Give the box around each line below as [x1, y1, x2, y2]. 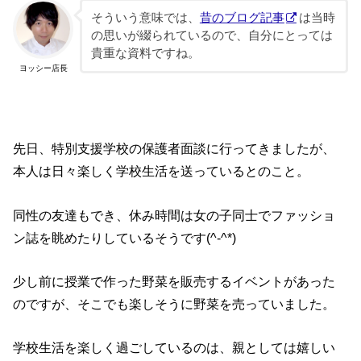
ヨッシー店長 [19, 63, 68, 73]
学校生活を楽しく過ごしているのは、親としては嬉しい [13, 340, 336, 355]
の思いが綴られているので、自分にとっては [90, 29, 333, 43]
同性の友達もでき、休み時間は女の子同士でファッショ [13, 207, 336, 222]
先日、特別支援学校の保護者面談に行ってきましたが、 [13, 141, 336, 156]
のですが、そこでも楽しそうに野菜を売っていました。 [13, 297, 336, 312]
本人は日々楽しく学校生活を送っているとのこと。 [13, 164, 310, 179]
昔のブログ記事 [199, 11, 284, 25]
